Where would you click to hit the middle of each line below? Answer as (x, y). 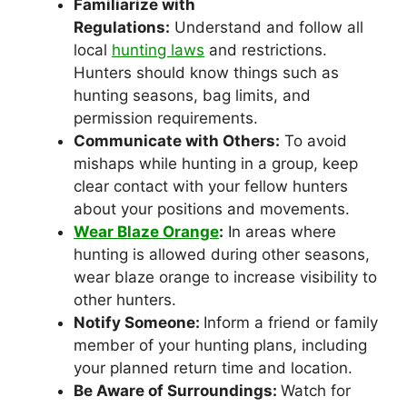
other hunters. (125, 299)
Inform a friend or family (291, 322)
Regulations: (122, 27)
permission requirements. (168, 118)
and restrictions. (266, 50)
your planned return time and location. (213, 367)
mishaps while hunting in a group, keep (216, 163)
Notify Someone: (139, 322)
